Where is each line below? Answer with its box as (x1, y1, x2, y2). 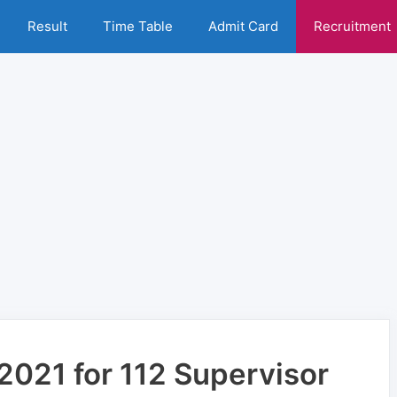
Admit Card (208, 18, 278, 35)
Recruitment (314, 18, 391, 35)
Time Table (103, 18, 173, 35)
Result (27, 18, 67, 35)
